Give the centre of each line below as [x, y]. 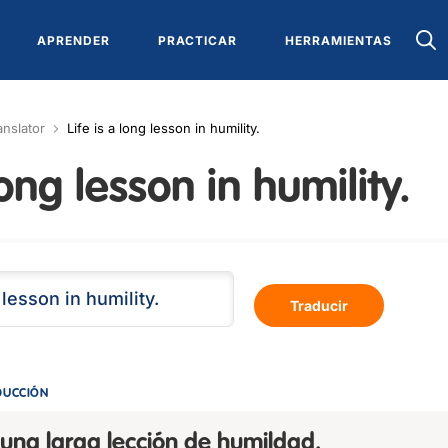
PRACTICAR [197, 40]
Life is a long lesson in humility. [163, 128]
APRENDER [73, 40]
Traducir [319, 305]
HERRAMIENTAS [338, 40]
